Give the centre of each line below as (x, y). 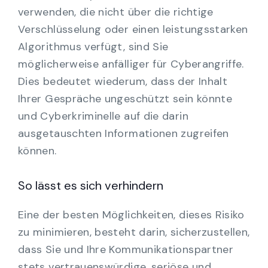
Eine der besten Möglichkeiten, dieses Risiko (131, 215)
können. (37, 151)
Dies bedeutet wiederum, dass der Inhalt (123, 82)
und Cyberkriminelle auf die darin (103, 116)
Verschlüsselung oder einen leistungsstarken (133, 30)
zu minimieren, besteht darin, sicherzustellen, (134, 232)
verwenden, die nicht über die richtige (116, 12)
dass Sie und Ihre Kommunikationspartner (126, 250)
